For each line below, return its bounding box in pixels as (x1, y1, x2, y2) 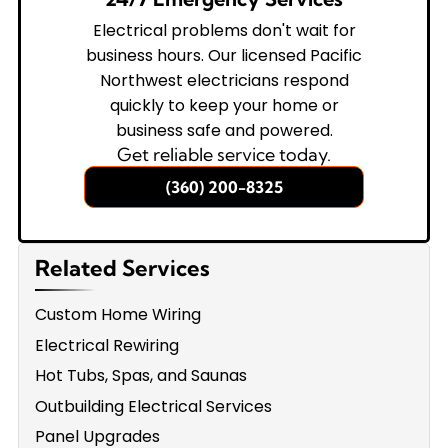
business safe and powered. (115, 118, 333, 142)
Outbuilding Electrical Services (35, 394, 273, 418)
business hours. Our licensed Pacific (86, 43, 362, 67)
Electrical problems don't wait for (92, 18, 356, 42)
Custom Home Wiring (35, 303, 202, 327)
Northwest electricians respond (99, 68, 349, 92)
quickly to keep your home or (109, 93, 339, 117)
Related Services (35, 254, 211, 283)
